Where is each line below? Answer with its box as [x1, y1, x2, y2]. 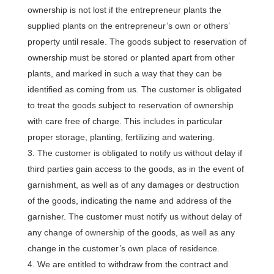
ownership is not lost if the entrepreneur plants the [27, 5, 221, 15]
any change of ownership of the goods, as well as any [27, 228, 235, 237]
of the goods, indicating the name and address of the [27, 196, 232, 206]
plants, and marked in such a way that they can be [27, 68, 222, 78]
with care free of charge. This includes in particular [27, 116, 223, 126]
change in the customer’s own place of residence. [27, 243, 220, 253]
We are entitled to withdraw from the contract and [37, 259, 228, 269]
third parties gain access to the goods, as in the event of [27, 164, 244, 174]
